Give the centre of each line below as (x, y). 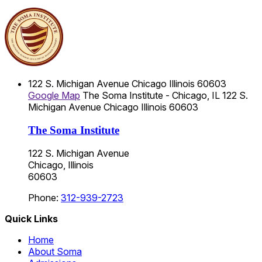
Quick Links (31, 219)
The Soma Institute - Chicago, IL (151, 95)
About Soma (55, 252)
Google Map (54, 95)
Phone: (44, 198)
